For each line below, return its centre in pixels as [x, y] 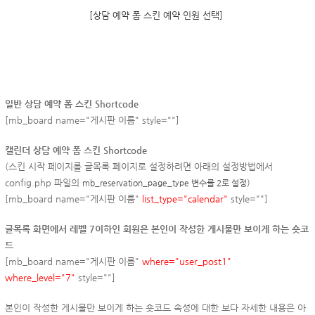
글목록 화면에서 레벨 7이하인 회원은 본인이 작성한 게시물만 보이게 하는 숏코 [157, 229]
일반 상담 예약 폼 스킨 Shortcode [72, 103]
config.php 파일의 [44, 182]
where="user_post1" [187, 261]
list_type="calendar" [185, 198]
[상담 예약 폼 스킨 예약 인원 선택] [156, 15]
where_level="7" [40, 277]
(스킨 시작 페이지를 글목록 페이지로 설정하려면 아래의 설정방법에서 [139, 166]
